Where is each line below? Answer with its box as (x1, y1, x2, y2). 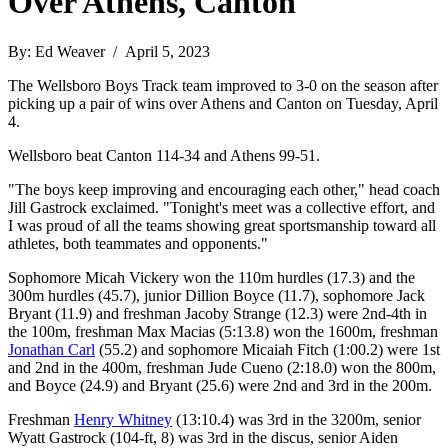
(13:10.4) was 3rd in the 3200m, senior (172, 410, 421, 428)
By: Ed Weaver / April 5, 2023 (8, 42, 210, 60)
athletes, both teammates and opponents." (8, 234, 268, 252)
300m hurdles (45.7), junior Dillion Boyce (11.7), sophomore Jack (8, 286, 425, 304)
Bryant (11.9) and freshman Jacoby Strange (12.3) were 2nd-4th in (8, 304, 427, 322)
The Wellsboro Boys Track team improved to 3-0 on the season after (8, 76, 438, 94)
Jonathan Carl (8, 340, 95, 358)
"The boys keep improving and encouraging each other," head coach (8, 180, 440, 198)
